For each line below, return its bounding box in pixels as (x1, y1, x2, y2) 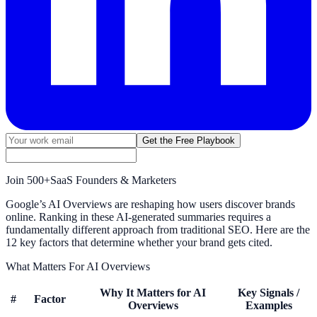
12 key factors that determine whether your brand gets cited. (6, 236, 272, 248)
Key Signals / (238, 286, 299, 299)
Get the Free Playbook (142, 134, 235, 146)
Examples (245, 299, 292, 311)
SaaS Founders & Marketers (50, 173, 176, 186)
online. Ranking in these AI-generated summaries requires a (6, 210, 271, 223)
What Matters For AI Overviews (6, 260, 150, 272)
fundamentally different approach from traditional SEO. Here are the (6, 223, 310, 236)
